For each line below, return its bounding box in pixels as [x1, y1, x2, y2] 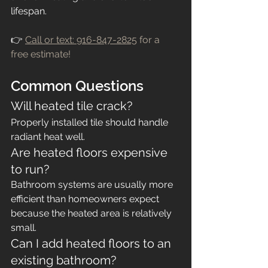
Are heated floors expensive [11, 145, 170, 160]
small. [11, 222, 36, 233]
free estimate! [11, 48, 71, 60]
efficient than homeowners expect [11, 193, 162, 205]
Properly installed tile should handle [11, 117, 170, 128]
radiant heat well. [11, 131, 85, 142]
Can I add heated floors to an [11, 236, 174, 251]
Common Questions [11, 77, 144, 95]
